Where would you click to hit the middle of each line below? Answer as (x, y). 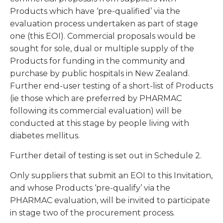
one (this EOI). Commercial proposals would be (103, 36)
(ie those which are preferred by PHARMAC (96, 99)
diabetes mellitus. (45, 136)
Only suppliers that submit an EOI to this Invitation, (111, 176)
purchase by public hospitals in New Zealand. (100, 74)
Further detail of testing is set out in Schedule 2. (106, 156)
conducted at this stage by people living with (100, 123)
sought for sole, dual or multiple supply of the (102, 49)
